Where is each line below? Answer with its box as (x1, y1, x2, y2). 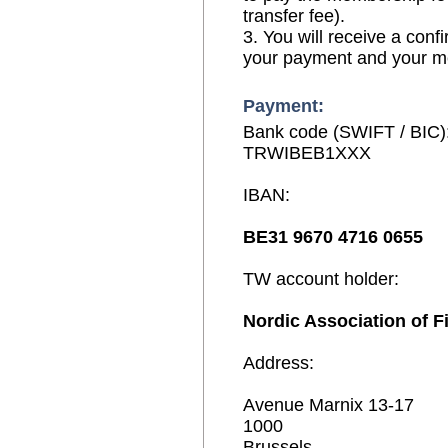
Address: (243, 353, 314, 373)
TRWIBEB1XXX (243, 143, 371, 163)
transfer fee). (243, 6, 345, 26)
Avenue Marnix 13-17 (243, 395, 414, 415)
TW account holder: (243, 269, 399, 289)
